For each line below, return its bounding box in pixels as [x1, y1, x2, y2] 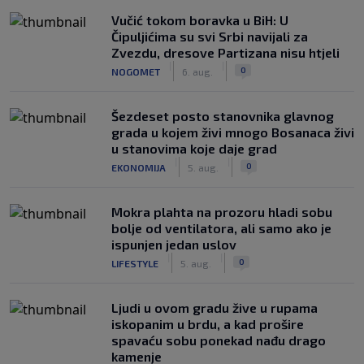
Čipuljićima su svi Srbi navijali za [111, 28, 308, 44]
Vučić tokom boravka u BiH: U [111, 12, 288, 28]
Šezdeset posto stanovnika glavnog [111, 108, 334, 123]
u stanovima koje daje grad [111, 141, 277, 156]
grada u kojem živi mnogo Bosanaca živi [111, 124, 354, 140]
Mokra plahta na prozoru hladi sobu [111, 204, 332, 219]
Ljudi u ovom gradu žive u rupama [111, 300, 318, 315]
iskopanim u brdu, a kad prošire [111, 316, 304, 331]
